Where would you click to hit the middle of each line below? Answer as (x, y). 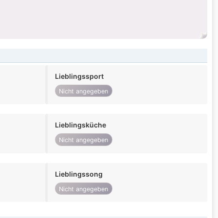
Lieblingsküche (80, 125)
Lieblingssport (79, 76)
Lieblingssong (79, 174)
